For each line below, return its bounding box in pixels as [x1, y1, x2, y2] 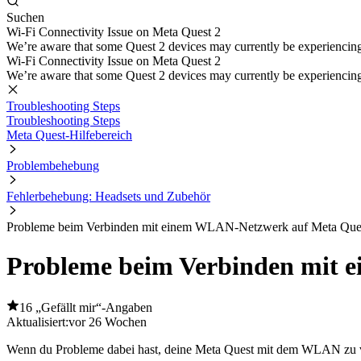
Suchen [6, 10, 44, 24]
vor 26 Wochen [68, 314, 147, 329]
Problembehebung [6, 159, 99, 172]
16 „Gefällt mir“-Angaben [19, 300, 152, 314]
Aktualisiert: [6, 314, 68, 329]
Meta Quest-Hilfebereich [6, 128, 132, 142]
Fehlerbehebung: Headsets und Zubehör [6, 189, 210, 203]
